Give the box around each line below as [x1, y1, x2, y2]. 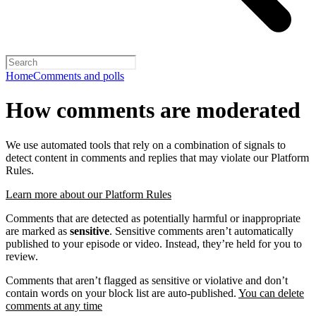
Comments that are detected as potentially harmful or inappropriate [6, 212, 300, 224]
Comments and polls [33, 70, 124, 82]
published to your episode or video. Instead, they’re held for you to [6, 237, 302, 250]
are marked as [6, 224, 70, 237]
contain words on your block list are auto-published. [6, 286, 238, 299]
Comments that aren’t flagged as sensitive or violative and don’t [6, 274, 288, 286]
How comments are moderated [6, 97, 300, 123]
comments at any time [6, 299, 102, 312]
